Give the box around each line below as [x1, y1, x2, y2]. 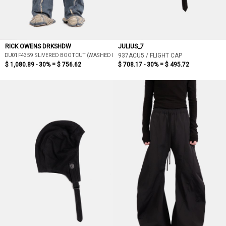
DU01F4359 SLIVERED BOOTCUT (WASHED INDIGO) [4, 51, 131, 59]
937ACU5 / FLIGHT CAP [118, 52, 182, 59]
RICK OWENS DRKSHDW [5, 43, 71, 50]
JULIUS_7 [118, 43, 144, 50]
